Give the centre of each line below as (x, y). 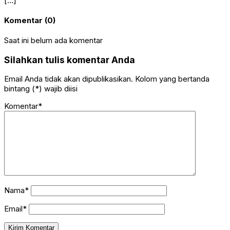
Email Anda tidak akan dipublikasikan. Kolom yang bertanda (107, 79)
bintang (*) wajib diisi (41, 89)
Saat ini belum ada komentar (53, 40)
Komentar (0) (30, 21)
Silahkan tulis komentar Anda (70, 60)
